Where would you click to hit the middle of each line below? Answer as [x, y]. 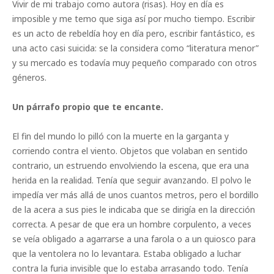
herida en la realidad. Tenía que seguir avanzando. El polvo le [132, 180]
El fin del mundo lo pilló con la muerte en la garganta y [120, 136]
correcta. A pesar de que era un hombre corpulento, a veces [132, 224]
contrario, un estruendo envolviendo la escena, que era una [131, 166]
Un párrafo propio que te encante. [88, 107]
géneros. [29, 78]
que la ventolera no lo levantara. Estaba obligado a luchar [127, 254]
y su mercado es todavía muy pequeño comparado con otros [135, 63]
